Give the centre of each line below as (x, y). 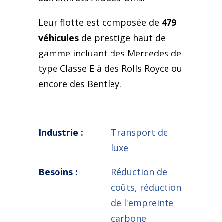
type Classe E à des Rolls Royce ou (110, 69)
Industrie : (60, 133)
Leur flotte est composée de (100, 23)
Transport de (139, 133)
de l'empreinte (142, 203)
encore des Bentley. (80, 84)
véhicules (58, 38)
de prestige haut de (122, 38)
